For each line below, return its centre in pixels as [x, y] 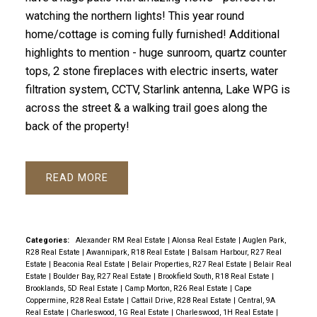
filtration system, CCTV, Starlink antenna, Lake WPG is [157, 90]
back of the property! [77, 127]
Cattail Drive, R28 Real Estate [182, 300]
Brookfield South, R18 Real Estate [214, 276]
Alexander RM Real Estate [121, 240]
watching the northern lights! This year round [134, 16]
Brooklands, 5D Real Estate [73, 288]
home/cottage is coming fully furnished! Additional [152, 35]
